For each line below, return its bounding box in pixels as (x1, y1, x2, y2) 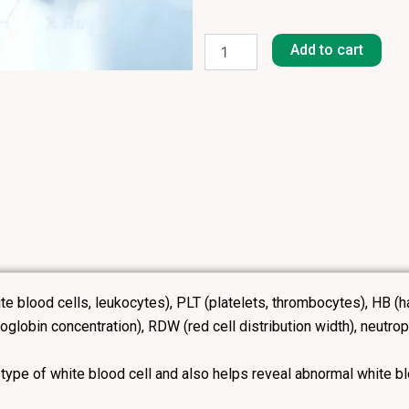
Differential (204, 108, 270, 123)
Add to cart (290, 41, 364, 59)
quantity (204, 126, 251, 142)
